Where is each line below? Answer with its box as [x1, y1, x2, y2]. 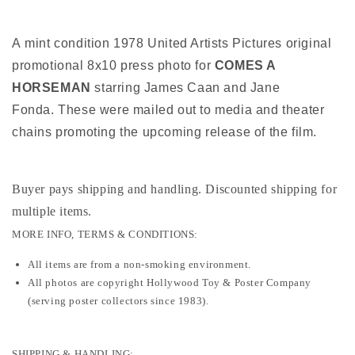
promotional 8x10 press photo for [12, 58, 215, 72]
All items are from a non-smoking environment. [28, 258, 251, 270]
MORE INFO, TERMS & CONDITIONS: [12, 227, 198, 240]
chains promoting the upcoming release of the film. [12, 124, 318, 139]
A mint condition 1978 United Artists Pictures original [12, 36, 332, 50]
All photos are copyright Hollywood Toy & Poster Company [28, 276, 312, 288]
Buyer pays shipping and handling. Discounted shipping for [12, 181, 338, 196]
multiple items [12, 204, 89, 218]
